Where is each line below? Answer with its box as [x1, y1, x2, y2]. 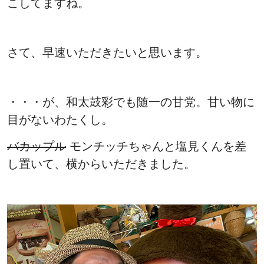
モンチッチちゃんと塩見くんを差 [66, 140, 246, 153]
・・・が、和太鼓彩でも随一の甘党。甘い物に [7, 95, 255, 109]
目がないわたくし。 [7, 113, 113, 127]
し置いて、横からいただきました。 [7, 157, 196, 171]
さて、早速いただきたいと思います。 [7, 46, 207, 60]
